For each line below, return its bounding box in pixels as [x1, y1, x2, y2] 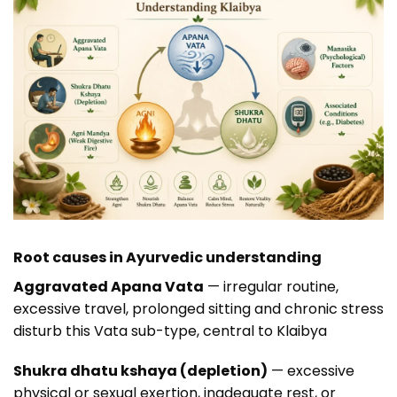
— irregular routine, [204, 276, 339, 297]
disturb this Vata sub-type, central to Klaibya [13, 320, 327, 341]
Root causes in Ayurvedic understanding [13, 246, 322, 268]
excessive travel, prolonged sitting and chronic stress [13, 298, 384, 319]
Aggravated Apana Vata [13, 276, 204, 297]
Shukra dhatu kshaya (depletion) [13, 361, 268, 382]
